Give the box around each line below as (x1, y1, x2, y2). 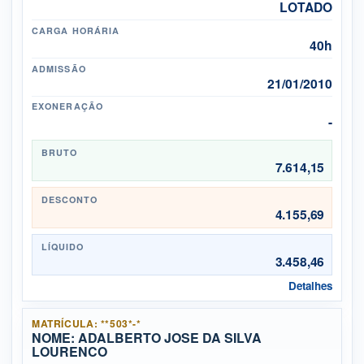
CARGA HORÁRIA (32, 24, 120, 37)
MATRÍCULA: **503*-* (32, 315, 141, 331)
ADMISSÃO (32, 62, 86, 75)
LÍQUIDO (41, 240, 84, 253)
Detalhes (288, 277, 332, 293)
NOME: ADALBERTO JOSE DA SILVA (32, 328, 262, 348)
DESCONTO (41, 193, 98, 206)
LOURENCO (32, 342, 108, 362)
